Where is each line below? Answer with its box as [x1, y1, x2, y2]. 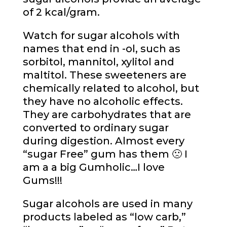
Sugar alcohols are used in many [22, 197, 193, 210]
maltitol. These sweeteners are [22, 68, 186, 81]
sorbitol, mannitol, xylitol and [22, 55, 174, 68]
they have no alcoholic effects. [22, 95, 183, 107]
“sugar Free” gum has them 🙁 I [22, 147, 187, 160]
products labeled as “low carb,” [22, 210, 186, 223]
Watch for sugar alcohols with [22, 29, 180, 42]
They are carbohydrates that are [22, 108, 191, 121]
